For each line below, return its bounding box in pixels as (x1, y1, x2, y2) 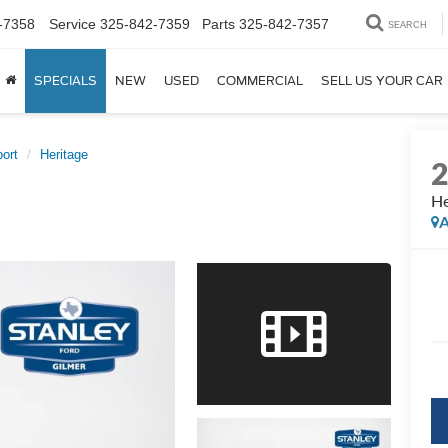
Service (49, 16, 96, 32)
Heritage (40, 147, 88, 162)
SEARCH (388, 19, 427, 30)
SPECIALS (34, 73, 97, 88)
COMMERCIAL (217, 73, 303, 88)
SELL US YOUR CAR (321, 73, 443, 88)
